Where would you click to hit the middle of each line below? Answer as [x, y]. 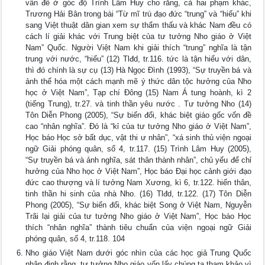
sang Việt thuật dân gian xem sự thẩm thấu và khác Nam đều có [138, 25]
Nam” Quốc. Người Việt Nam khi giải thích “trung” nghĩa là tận [138, 48]
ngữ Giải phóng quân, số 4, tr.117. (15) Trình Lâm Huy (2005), [138, 149]
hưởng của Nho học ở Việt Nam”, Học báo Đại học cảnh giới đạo [138, 171]
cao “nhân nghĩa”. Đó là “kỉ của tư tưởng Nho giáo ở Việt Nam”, [138, 126]
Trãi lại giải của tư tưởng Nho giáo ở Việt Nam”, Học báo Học [138, 216]
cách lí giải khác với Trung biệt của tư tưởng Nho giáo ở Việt [138, 36]
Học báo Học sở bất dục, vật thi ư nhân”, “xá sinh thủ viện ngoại [138, 138]
